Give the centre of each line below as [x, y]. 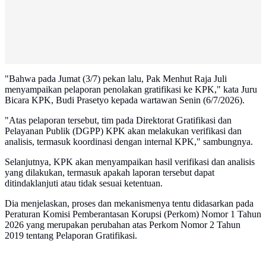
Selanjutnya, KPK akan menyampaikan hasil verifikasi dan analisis [130, 162]
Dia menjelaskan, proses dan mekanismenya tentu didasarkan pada [129, 204]
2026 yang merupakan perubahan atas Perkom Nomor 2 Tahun [123, 225]
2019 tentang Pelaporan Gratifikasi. [71, 236]
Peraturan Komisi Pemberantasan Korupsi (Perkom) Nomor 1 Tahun [133, 214]
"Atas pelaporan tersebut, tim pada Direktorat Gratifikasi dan [118, 121]
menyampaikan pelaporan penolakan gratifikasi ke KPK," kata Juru [131, 90]
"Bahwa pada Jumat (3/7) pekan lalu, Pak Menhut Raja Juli [116, 79]
